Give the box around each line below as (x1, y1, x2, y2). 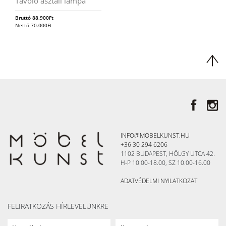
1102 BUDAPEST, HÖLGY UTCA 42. (121, 149, 215, 158)
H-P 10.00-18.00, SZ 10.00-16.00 (121, 158, 210, 167)
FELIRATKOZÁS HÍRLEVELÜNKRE (8, 201, 108, 211)
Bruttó (15, 14, 32, 21)
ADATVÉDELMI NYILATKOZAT (121, 176, 197, 185)
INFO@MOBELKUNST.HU (121, 131, 190, 140)
